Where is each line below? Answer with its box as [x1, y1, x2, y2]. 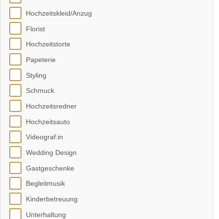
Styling [25, 71, 46, 79]
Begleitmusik [25, 179, 65, 188]
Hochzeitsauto [25, 117, 70, 126]
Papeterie [25, 55, 56, 64]
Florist [25, 24, 45, 33]
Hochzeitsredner [25, 102, 77, 110]
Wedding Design [25, 149, 77, 157]
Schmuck [25, 87, 54, 95]
